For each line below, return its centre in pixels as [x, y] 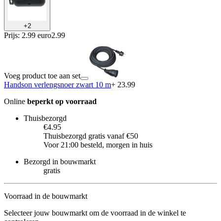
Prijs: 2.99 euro [28, 35]
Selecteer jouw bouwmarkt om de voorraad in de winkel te [95, 213]
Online [16, 101]
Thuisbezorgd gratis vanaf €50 [91, 136]
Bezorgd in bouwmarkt [60, 161]
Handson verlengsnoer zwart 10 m [57, 84]
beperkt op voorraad [62, 101]
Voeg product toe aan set [42, 75]
